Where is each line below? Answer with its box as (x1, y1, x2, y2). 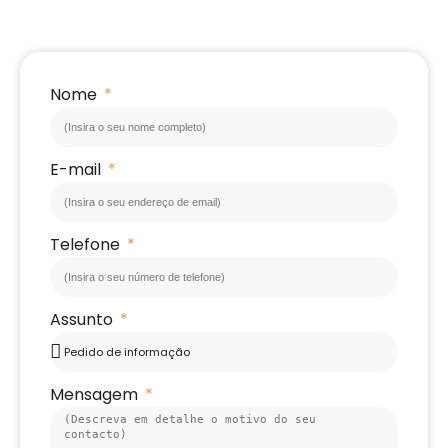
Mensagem (50, 383, 142, 407)
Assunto (50, 308, 117, 332)
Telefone (50, 233, 124, 257)
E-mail (50, 158, 105, 182)
